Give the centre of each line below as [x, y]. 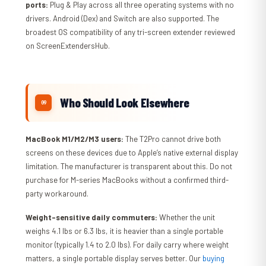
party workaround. [57, 194]
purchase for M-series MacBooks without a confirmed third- [127, 180]
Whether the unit [186, 218]
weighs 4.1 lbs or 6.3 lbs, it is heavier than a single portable [125, 231]
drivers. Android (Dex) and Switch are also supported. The [123, 19]
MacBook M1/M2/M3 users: [75, 139]
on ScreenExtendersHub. [68, 46]
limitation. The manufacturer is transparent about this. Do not [129, 167]
